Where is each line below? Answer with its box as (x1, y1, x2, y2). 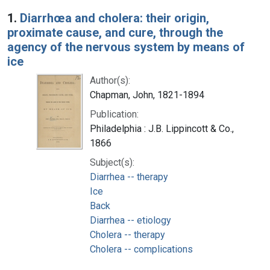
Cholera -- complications (90, 243, 193, 255)
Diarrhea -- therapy (90, 171, 168, 183)
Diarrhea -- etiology (90, 214, 171, 226)
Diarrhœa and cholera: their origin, (20, 10, 209, 25)
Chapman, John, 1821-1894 (90, 89, 204, 101)
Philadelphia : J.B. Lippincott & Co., (90, 122, 234, 134)
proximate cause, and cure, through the (7, 25, 223, 40)
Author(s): (90, 74, 130, 86)
